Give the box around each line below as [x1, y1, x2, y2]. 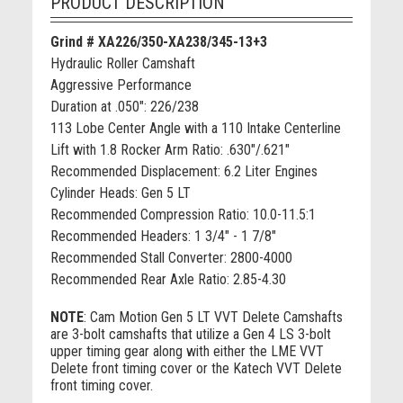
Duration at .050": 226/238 [49, 98, 199, 116]
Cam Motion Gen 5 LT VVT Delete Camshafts [89, 309, 343, 327]
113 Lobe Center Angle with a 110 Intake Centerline [49, 120, 341, 138]
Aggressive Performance [49, 76, 192, 94]
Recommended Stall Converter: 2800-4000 [49, 249, 292, 267]
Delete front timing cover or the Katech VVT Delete [49, 360, 342, 378]
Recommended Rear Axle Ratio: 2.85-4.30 [49, 271, 286, 289]
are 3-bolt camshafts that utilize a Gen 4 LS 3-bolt [49, 326, 331, 344]
